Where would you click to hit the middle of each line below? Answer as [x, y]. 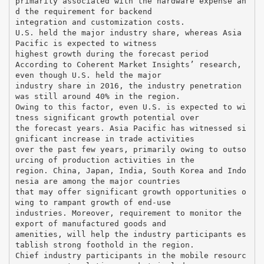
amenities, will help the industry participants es [131, 234]
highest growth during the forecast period [112, 54]
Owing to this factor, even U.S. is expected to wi [131, 107]
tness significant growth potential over [107, 117]
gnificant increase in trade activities [105, 138]
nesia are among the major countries [98, 181]
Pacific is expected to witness [86, 43]
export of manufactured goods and [90, 223]
